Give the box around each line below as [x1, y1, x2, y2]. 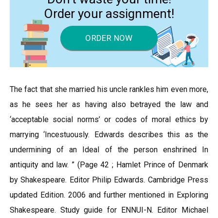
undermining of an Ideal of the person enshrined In [10, 145, 208, 154]
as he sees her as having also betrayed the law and [10, 100, 208, 109]
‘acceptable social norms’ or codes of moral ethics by [10, 115, 208, 124]
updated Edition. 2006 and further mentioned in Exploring [10, 190, 208, 200]
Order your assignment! [44, 6, 174, 21]
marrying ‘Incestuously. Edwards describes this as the [10, 130, 208, 139]
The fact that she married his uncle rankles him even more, [10, 85, 208, 94]
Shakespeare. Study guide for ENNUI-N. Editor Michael [10, 205, 208, 215]
